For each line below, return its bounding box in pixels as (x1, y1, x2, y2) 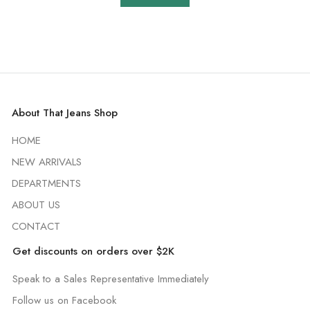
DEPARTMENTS (12, 176, 82, 191)
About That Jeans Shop (12, 105, 118, 120)
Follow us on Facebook (12, 293, 117, 308)
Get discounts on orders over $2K (12, 244, 175, 259)
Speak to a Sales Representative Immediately (12, 271, 210, 286)
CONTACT (12, 219, 61, 234)
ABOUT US (12, 197, 61, 212)
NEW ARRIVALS (12, 154, 82, 170)
